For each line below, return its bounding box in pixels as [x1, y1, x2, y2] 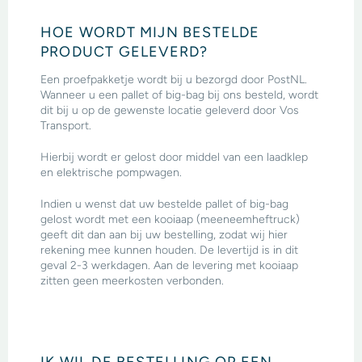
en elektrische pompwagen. [40, 165, 182, 179]
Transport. [40, 118, 95, 133]
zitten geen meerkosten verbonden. [40, 273, 224, 288]
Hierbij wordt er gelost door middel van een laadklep [40, 149, 308, 164]
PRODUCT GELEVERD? [40, 42, 208, 60]
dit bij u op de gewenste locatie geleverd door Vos [40, 103, 299, 117]
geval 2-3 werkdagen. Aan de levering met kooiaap [40, 258, 298, 272]
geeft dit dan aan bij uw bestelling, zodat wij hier [40, 227, 288, 242]
